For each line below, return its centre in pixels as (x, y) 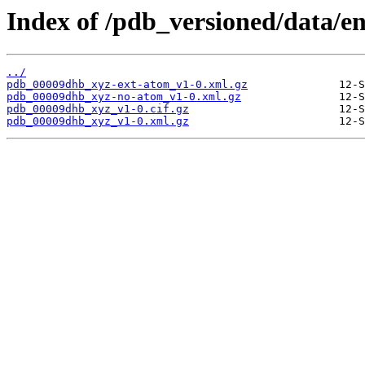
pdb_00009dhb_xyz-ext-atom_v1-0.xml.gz (127, 85)
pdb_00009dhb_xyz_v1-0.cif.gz (98, 109)
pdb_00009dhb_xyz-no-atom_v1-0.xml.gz (124, 97)
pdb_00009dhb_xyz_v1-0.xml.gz (98, 121)
